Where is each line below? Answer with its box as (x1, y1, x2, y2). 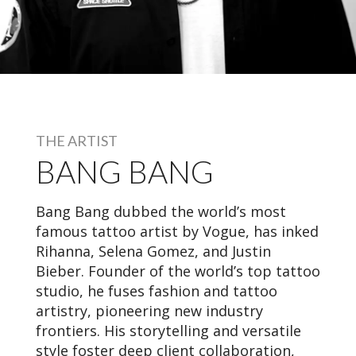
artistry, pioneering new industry (36, 300, 263, 320)
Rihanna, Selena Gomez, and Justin (36, 241, 271, 261)
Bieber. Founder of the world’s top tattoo (36, 261, 320, 281)
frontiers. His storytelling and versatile (36, 320, 301, 340)
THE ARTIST (36, 131, 118, 149)
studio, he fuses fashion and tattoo (36, 281, 277, 300)
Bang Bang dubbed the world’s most (36, 201, 286, 221)
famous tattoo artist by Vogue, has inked (36, 221, 319, 241)
